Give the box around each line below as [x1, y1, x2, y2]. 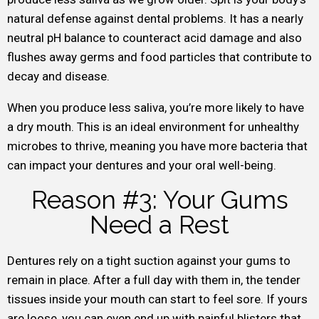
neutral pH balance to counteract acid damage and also [7, 31, 302, 45]
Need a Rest [90, 210, 229, 239]
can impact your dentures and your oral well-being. [7, 158, 276, 172]
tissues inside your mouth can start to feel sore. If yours [7, 292, 308, 306]
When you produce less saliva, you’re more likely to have [7, 100, 304, 115]
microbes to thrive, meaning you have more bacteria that [7, 139, 308, 153]
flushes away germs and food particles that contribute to [7, 50, 312, 64]
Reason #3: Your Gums [31, 185, 288, 214]
